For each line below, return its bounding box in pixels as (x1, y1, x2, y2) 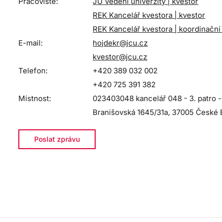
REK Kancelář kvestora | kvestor (93, 10, 206, 20)
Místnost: (18, 94, 52, 103)
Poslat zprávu (34, 135, 80, 143)
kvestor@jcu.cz (93, 52, 148, 61)
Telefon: (18, 66, 48, 75)
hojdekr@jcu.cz (93, 38, 148, 48)
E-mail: (18, 38, 43, 48)
